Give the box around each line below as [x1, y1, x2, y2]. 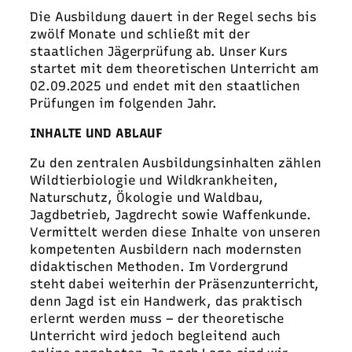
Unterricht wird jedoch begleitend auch [30, 328, 281, 344]
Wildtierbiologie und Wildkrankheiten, [30, 173, 279, 189]
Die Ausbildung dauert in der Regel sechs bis [30, 9, 317, 24]
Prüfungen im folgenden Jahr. [30, 95, 218, 111]
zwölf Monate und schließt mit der [30, 26, 250, 42]
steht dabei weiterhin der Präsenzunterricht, [30, 277, 319, 292]
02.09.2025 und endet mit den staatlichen [30, 78, 300, 93]
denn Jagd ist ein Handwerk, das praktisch [30, 294, 302, 310]
